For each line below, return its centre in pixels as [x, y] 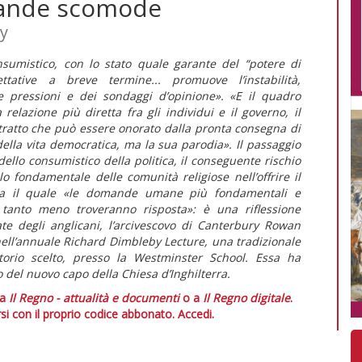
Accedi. [196, 314]
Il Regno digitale [246, 297]
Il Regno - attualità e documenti [94, 297]
